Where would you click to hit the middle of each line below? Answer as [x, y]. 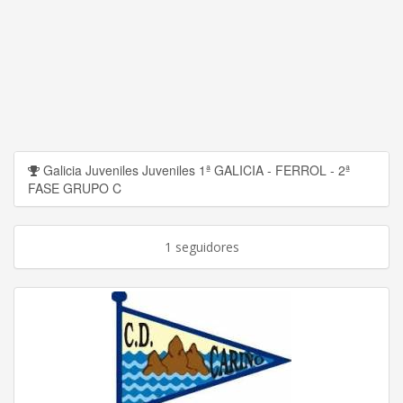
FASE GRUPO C [75, 188]
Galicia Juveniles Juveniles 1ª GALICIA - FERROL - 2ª [195, 170]
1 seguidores [201, 246]
